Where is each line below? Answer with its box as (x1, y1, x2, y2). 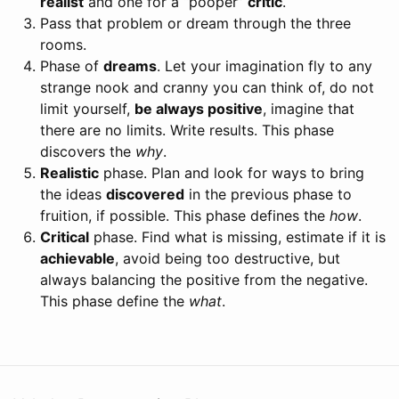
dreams (103, 56, 157, 75)
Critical (40, 227, 89, 246)
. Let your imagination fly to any (157, 56, 372, 75)
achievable (40, 248, 115, 267)
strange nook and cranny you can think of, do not (40, 77, 374, 96)
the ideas (40, 184, 106, 203)
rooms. (40, 35, 86, 53)
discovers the (40, 142, 135, 160)
